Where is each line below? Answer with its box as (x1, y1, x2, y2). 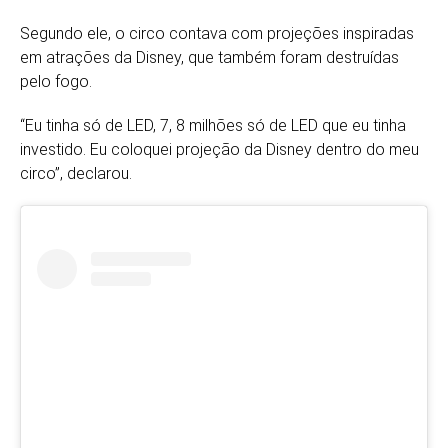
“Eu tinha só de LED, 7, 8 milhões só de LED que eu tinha (20, 115, 406, 135)
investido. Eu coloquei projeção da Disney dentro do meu (20, 139, 419, 159)
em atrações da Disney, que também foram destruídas (20, 47, 399, 67)
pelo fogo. (20, 71, 92, 91)
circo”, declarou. (20, 163, 132, 183)
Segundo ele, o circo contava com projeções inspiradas (20, 23, 414, 43)
